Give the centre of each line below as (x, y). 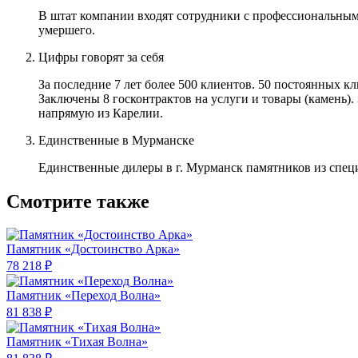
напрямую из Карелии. (101, 113)
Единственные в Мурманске (116, 140)
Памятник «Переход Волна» (84, 296)
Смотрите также (78, 201)
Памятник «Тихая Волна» (77, 342)
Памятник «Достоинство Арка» (93, 249)
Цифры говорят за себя (101, 57)
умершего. (67, 30)
